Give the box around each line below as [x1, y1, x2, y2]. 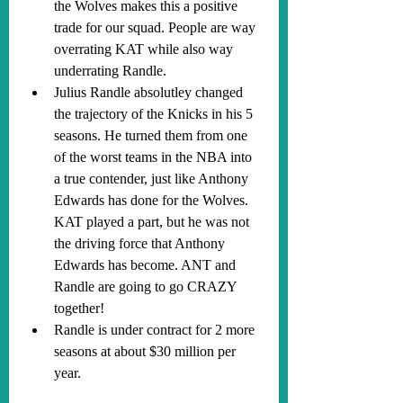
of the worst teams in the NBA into [54, 149, 255, 165]
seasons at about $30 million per [54, 344, 239, 359]
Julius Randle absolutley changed [54, 85, 246, 100]
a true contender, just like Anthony [54, 171, 252, 186]
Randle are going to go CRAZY [54, 279, 240, 294]
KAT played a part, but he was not [54, 214, 253, 229]
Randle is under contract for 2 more [54, 322, 258, 337]
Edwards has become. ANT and [54, 257, 239, 273]
